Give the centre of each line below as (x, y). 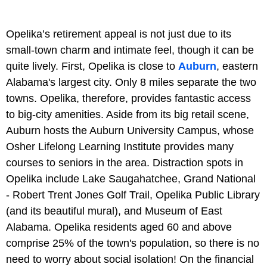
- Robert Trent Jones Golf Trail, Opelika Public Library (133, 195)
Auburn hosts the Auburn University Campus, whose (130, 130)
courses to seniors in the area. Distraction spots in (125, 162)
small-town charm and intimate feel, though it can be (130, 50)
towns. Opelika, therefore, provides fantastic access (128, 98)
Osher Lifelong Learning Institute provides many (120, 146)
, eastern (237, 66)
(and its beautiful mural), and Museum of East (114, 211)
